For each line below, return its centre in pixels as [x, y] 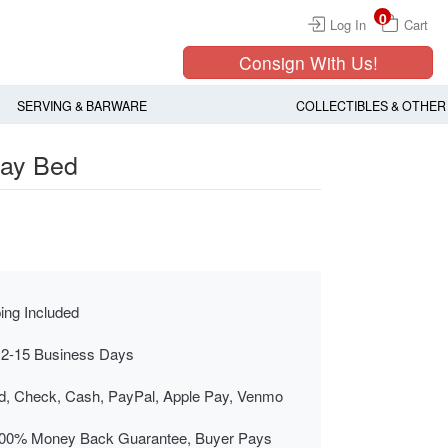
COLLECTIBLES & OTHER [370, 106]
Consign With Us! [308, 62]
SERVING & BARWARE [81, 106]
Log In [348, 24]
